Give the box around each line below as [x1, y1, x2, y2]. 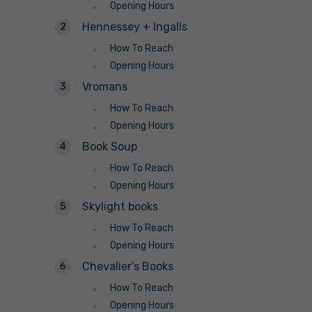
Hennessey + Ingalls [82, 20, 187, 34]
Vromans [82, 80, 127, 94]
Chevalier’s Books [82, 260, 173, 274]
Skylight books [82, 200, 158, 214]
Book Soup [82, 140, 137, 154]
